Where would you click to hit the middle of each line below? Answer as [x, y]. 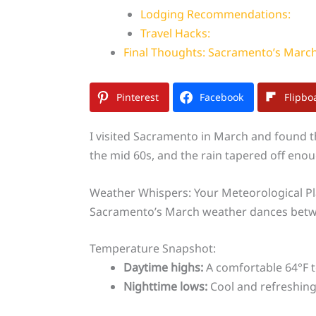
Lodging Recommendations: [215, 14]
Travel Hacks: [175, 34]
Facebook [221, 97]
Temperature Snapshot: [152, 249]
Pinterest [137, 97]
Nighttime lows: [165, 287]
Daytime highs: [163, 268]
